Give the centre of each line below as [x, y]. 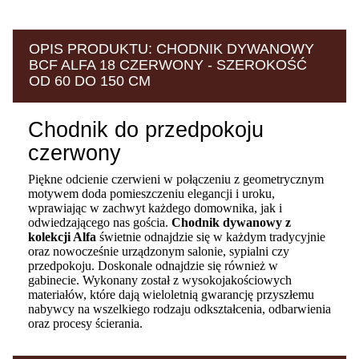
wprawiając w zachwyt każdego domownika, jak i [155, 208]
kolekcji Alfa [62, 236]
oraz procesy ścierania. [85, 323]
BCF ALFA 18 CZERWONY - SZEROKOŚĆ [168, 65]
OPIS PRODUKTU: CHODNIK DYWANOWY [171, 48]
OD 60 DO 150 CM [90, 81]
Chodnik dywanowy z [231, 222]
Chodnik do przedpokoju [146, 129]
